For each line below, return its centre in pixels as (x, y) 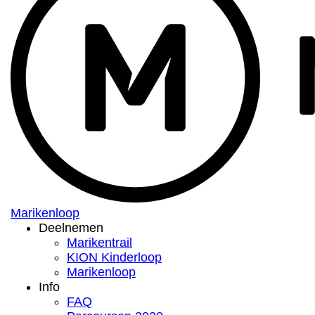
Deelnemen (71, 228)
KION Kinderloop (114, 258)
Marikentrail (99, 243)
